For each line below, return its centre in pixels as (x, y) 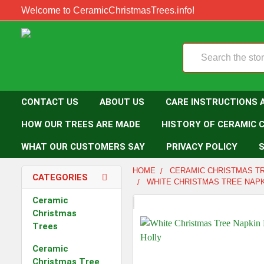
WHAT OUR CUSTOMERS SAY (83, 147)
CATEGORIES (60, 178)
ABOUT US (122, 102)
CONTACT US (50, 102)
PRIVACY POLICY (202, 147)
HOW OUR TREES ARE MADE (81, 125)
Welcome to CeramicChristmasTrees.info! (108, 10)
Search (198, 50)
